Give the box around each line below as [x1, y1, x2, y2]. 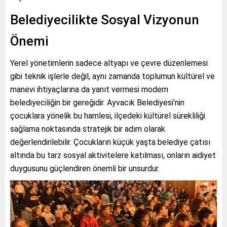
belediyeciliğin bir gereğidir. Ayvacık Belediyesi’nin [10, 98, 184, 108]
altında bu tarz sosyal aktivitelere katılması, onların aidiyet [10, 150, 216, 161]
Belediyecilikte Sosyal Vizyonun [10, 12, 199, 28]
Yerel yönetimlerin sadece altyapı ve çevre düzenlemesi [10, 58, 208, 68]
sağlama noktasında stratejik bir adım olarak [10, 124, 165, 134]
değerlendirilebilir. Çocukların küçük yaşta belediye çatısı [10, 137, 210, 147]
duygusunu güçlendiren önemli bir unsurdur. [10, 164, 160, 174]
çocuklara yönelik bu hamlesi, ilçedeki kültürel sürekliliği [10, 111, 205, 121]
